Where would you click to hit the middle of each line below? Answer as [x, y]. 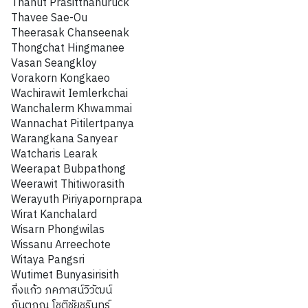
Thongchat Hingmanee [68, 48]
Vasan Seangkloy [54, 63]
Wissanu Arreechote [61, 245]
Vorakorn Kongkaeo [60, 78]
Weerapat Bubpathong [68, 169]
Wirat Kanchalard [54, 214]
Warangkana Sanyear [64, 139]
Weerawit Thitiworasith [68, 184]
